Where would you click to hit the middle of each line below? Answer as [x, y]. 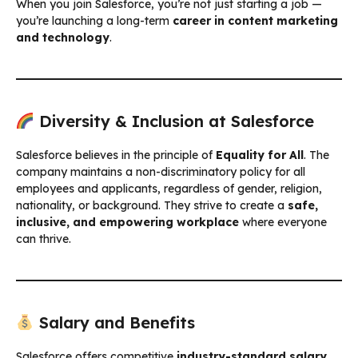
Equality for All [260, 155]
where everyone [283, 222]
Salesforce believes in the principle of [116, 155]
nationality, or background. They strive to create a [152, 205]
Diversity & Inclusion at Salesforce [174, 121]
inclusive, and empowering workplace [127, 222]
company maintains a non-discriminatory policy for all [161, 171]
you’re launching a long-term [94, 20]
